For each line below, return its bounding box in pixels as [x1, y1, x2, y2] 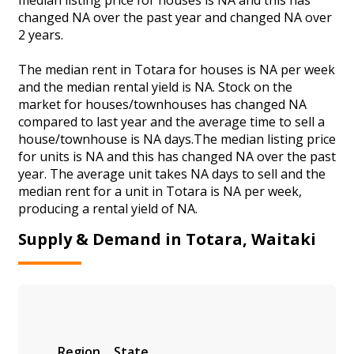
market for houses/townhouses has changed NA [18, 95, 307, 113]
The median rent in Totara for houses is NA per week [18, 60, 335, 78]
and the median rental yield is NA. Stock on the [18, 77, 292, 96]
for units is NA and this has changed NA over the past [18, 147, 336, 165]
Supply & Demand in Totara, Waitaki [18, 228, 316, 250]
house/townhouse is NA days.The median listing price [18, 130, 336, 148]
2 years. [18, 25, 63, 43]
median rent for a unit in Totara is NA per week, [18, 182, 302, 200]
